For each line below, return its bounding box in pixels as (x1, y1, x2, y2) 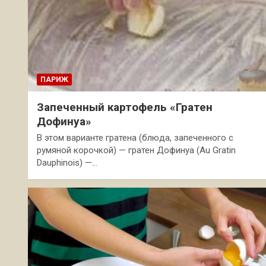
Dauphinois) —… (37, 157, 97, 168)
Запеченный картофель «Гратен (37, 100, 213, 114)
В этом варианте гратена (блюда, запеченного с (37, 132, 233, 143)
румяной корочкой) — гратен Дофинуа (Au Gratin (37, 144, 236, 156)
